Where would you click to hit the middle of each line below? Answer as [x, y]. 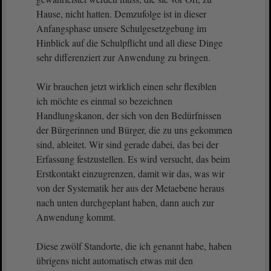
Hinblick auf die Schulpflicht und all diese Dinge [129, 43]
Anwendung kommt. [76, 217]
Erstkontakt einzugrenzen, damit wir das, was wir [130, 173]
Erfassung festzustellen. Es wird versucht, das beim [133, 159]
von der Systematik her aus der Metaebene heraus [130, 188]
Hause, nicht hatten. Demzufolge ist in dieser [121, 14]
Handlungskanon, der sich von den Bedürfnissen [129, 115]
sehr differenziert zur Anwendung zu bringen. [123, 57]
